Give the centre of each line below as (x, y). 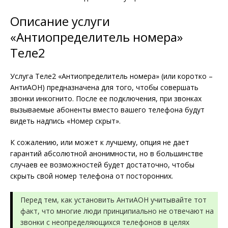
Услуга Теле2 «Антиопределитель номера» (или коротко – (111, 76)
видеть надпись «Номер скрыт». (65, 121)
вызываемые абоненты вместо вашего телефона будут (107, 109)
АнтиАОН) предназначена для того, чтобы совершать (104, 87)
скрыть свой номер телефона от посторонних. (92, 176)
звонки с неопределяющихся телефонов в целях (105, 222)
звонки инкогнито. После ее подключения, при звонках (106, 98)
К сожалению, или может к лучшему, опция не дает (100, 142)
